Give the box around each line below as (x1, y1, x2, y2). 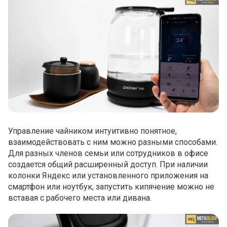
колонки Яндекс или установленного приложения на (8, 171, 208, 181)
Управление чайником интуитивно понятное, (8, 126, 177, 136)
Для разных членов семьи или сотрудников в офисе (8, 148, 208, 159)
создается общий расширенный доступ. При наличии (8, 160, 208, 170)
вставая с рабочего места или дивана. (8, 193, 152, 203)
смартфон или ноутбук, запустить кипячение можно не (8, 182, 214, 192)
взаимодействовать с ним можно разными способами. (8, 137, 217, 147)
